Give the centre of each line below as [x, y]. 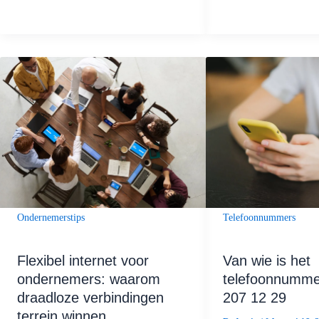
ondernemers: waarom [89, 279]
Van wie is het [266, 260]
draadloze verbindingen [90, 298]
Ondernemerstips [51, 218]
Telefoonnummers [259, 217]
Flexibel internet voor [83, 261]
